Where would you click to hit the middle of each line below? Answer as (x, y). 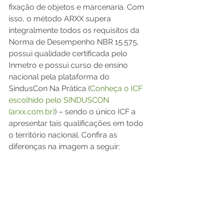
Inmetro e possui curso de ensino (69, 65)
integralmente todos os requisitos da (75, 31)
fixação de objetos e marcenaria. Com (77, 7)
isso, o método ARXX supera (61, 19)
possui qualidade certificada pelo (69, 54)
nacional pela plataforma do (60, 77)
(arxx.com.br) (32, 112)
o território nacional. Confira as (64, 135)
